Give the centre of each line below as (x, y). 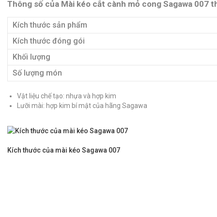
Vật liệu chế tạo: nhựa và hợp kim (67, 96)
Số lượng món (37, 73)
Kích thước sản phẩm (50, 25)
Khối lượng (31, 57)
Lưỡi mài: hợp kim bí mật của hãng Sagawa (82, 106)
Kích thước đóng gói (49, 41)
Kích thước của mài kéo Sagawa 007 (64, 150)
